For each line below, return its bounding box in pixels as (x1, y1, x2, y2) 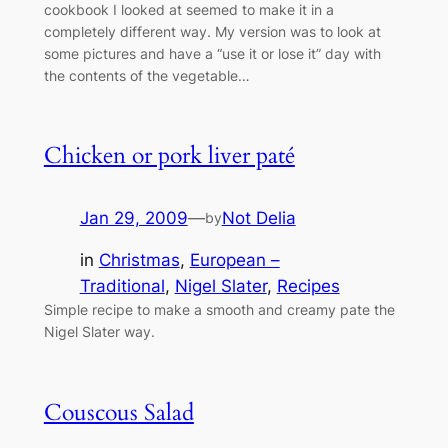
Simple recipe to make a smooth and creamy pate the (43, 301, 395, 319)
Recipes (276, 276, 340, 297)
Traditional (79, 276, 165, 297)
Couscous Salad (43, 396, 194, 428)
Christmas (98, 250, 180, 271)
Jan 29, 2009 (79, 207, 188, 228)
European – (189, 250, 280, 271)
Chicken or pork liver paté (43, 139, 295, 171)
